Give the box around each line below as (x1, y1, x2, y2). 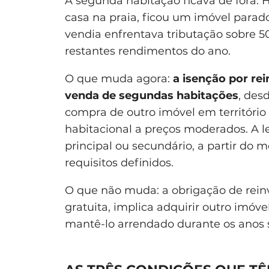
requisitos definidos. (65, 156, 174, 169)
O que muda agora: (65, 71, 173, 85)
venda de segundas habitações (65, 88, 238, 102)
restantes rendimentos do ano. (65, 44, 231, 58)
